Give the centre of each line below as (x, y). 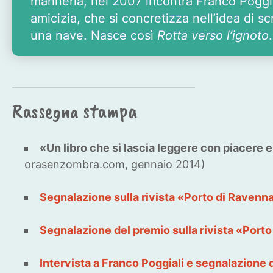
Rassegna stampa (75, 111)
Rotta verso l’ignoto (213, 36)
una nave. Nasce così (94, 36)
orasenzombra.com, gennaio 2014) (115, 165)
